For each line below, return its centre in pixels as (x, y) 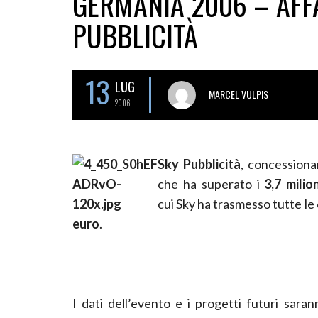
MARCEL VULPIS (238, 94)
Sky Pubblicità (199, 164)
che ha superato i (211, 183)
